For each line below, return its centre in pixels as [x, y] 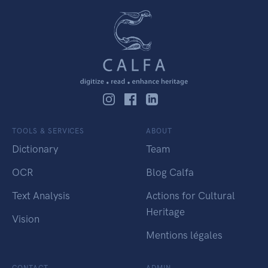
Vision [26, 219]
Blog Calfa [170, 173]
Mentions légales [184, 235]
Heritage [165, 212]
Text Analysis [41, 196]
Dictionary [35, 149]
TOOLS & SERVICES [48, 131]
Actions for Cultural [191, 196]
